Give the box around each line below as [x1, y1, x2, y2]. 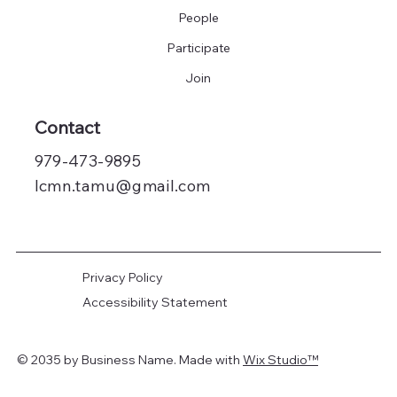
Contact [34, 115, 100, 138]
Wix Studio [243, 352, 307, 369]
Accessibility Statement [82, 294, 228, 311]
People [177, 9, 219, 26]
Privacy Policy [82, 269, 163, 285]
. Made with [174, 352, 243, 369]
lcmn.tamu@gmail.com [34, 175, 211, 197]
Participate [166, 39, 230, 56]
